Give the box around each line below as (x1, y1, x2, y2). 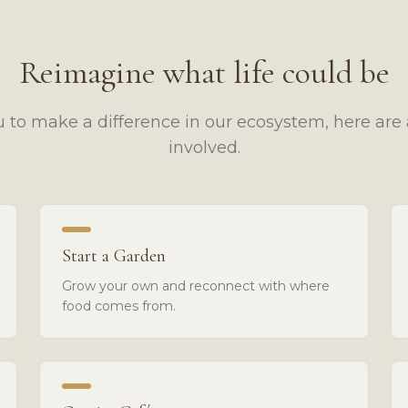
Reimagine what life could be (18, 52, 390, 92)
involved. (168, 137, 240, 158)
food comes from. (61, 297, 176, 314)
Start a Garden (61, 244, 166, 267)
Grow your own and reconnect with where (61, 277, 330, 294)
